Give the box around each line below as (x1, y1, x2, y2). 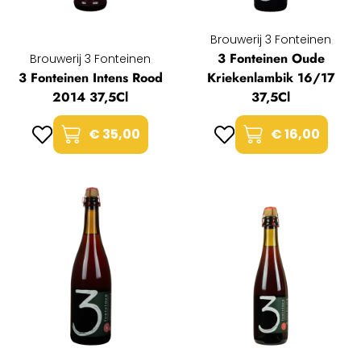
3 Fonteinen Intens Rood (18, 68, 163, 88)
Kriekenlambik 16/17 (206, 68, 335, 88)
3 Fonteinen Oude (217, 49, 325, 68)
